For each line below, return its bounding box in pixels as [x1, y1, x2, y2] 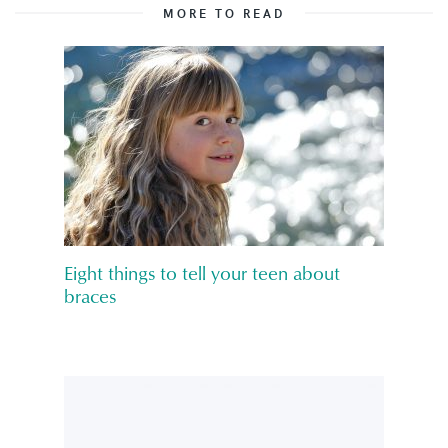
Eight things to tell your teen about [64, 263, 340, 286]
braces [64, 286, 116, 309]
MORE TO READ [163, 5, 285, 21]
